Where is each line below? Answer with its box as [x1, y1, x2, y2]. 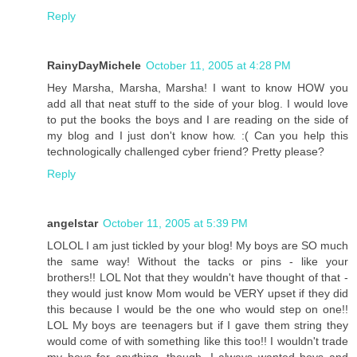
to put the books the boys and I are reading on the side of [47, 112, 348, 126]
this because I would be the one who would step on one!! [47, 302, 348, 316]
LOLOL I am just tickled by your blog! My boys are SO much [47, 238, 348, 252]
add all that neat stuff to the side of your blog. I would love [47, 96, 348, 110]
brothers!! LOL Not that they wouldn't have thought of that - [47, 270, 348, 284]
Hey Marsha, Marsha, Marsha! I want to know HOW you [47, 80, 348, 94]
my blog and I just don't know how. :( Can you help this [47, 128, 348, 142]
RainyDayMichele [47, 58, 141, 72]
